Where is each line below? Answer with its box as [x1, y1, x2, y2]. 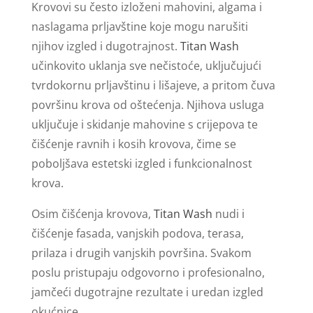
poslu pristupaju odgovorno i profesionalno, [31, 264, 265, 280]
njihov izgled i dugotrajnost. [31, 38, 180, 54]
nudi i [214, 205, 245, 221]
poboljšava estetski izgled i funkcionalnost [31, 155, 252, 171]
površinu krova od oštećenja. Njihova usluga [31, 96, 264, 112]
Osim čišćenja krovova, [31, 205, 154, 221]
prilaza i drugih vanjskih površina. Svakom [31, 245, 252, 261]
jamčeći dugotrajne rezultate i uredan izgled [31, 284, 263, 300]
